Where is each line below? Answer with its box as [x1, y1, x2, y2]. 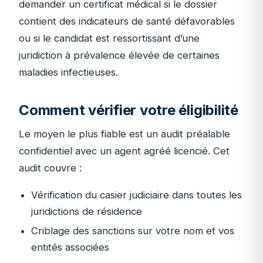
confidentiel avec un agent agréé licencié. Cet [19, 145, 230, 157]
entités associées [31, 241, 109, 253]
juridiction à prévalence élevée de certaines [19, 49, 220, 61]
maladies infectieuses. [19, 66, 118, 78]
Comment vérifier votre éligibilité [19, 102, 238, 119]
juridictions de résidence [31, 205, 142, 218]
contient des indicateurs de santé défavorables [19, 15, 235, 27]
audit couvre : [19, 162, 82, 174]
